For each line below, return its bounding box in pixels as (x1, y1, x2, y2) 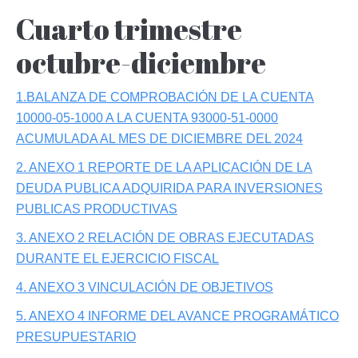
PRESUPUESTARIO (16, 330, 136, 344)
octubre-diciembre (16, 43, 266, 82)
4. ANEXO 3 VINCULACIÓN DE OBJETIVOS (16, 280, 273, 294)
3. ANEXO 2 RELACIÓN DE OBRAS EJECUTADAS (16, 231, 314, 245)
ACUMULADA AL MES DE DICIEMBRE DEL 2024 (16, 132, 303, 145)
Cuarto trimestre (16, 10, 242, 48)
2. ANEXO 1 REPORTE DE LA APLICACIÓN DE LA (16, 161, 312, 174)
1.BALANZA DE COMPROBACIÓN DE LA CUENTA (16, 90, 314, 104)
